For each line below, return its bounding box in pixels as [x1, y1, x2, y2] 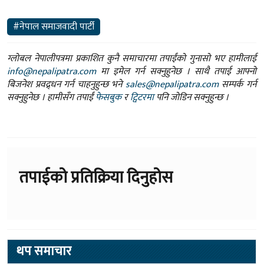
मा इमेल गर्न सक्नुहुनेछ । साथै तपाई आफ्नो [96, 63, 256, 80]
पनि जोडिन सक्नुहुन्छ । [154, 89, 229, 105]
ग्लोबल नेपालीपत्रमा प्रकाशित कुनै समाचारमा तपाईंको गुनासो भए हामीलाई [7, 50, 256, 67]
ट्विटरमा [130, 89, 154, 105]
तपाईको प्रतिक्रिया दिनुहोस [19, 163, 173, 192]
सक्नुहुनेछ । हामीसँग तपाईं [7, 89, 95, 105]
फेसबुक [95, 89, 121, 105]
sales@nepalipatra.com [125, 76, 219, 93]
